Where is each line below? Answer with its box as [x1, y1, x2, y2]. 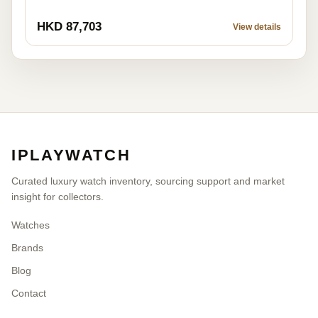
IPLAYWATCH [11, 146, 131, 164]
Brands [11, 242, 43, 253]
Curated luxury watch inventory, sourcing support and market [11, 175, 285, 187]
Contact [11, 287, 46, 299]
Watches [11, 219, 50, 231]
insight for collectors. [11, 191, 104, 202]
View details [233, 22, 281, 32]
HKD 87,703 [37, 20, 102, 33]
